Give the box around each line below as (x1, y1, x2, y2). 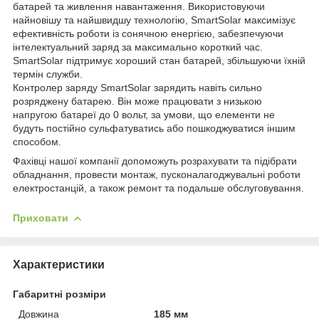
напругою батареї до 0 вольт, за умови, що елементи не (13, 108, 275, 120)
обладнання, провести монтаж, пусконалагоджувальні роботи (13, 168, 300, 180)
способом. (13, 135, 61, 147)
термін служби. (13, 68, 83, 80)
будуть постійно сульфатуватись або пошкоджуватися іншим (13, 122, 296, 134)
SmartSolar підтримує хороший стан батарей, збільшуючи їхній (13, 54, 305, 66)
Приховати (13, 211, 68, 224)
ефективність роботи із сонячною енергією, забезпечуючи (13, 27, 283, 39)
